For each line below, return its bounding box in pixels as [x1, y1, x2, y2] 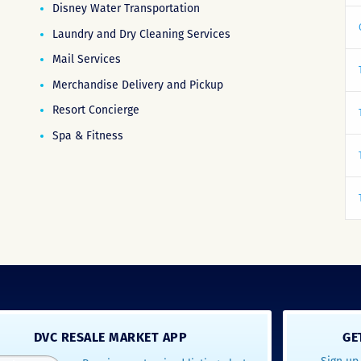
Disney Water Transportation [52, 2, 200, 15]
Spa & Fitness [52, 128, 123, 143]
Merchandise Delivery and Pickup [52, 77, 223, 92]
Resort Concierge [52, 103, 139, 117]
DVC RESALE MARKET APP [33, 330, 188, 346]
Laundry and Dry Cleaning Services [52, 27, 230, 41]
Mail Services [52, 52, 121, 66]
